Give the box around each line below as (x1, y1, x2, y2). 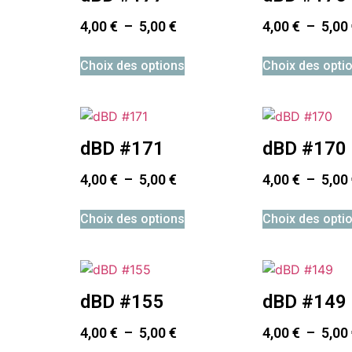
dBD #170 (262, 137, 347, 159)
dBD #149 (262, 290, 347, 313)
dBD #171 (80, 137, 164, 159)
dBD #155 (80, 290, 164, 313)
